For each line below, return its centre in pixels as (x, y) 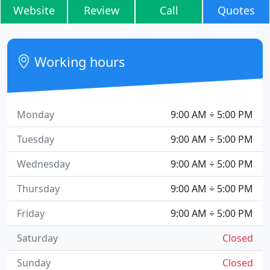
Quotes (236, 10)
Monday (36, 115)
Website (34, 10)
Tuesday (36, 139)
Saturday (37, 238)
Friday (31, 213)
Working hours (78, 62)
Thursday (38, 189)
